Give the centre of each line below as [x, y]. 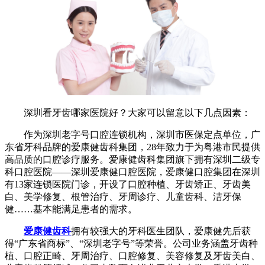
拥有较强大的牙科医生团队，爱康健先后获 [161, 231]
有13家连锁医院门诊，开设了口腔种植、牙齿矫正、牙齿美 [128, 184]
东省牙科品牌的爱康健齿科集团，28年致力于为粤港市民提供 [132, 147]
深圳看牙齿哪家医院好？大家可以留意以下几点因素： [128, 112]
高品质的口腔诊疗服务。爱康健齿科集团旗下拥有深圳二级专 [132, 159]
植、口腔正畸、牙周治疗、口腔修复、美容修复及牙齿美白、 [132, 256]
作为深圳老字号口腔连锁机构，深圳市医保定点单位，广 [132, 134]
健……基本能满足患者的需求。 [71, 209]
